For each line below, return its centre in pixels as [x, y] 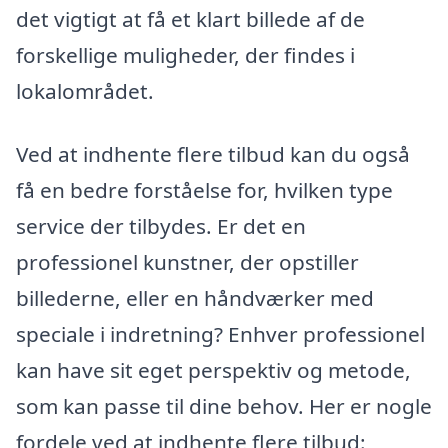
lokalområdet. [85, 90]
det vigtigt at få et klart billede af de [190, 18]
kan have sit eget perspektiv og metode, [213, 370]
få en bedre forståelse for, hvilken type [204, 190]
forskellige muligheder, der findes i [185, 54]
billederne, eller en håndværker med [195, 298]
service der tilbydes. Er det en [161, 226]
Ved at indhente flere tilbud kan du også [213, 154]
